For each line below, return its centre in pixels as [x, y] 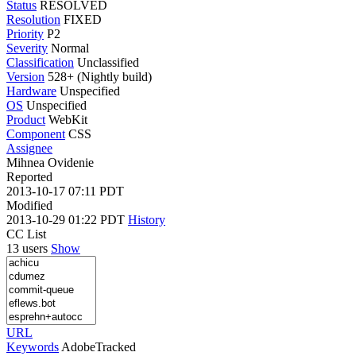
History [147, 219]
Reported [29, 176]
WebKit [68, 119]
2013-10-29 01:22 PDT [67, 219]
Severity [27, 48]
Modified [29, 205]
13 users [29, 248]
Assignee [29, 148]
